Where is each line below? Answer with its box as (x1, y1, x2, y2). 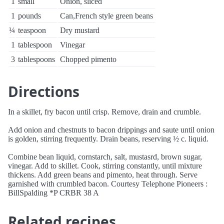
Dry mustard (60, 26, 99, 34)
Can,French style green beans (60, 11, 153, 20)
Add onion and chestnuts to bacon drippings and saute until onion (8, 125, 214, 134)
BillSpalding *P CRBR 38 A (8, 188, 99, 197)
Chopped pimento (60, 55, 116, 63)
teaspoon (18, 26, 46, 34)
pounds (18, 11, 41, 20)
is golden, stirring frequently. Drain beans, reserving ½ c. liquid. (8, 134, 208, 143)
